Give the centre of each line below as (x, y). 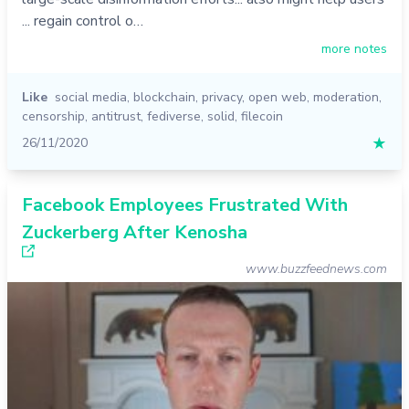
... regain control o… (83, 21)
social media (91, 98)
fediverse (174, 117)
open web (278, 98)
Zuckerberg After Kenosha (135, 233)
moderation (346, 98)
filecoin (262, 117)
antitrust (116, 117)
